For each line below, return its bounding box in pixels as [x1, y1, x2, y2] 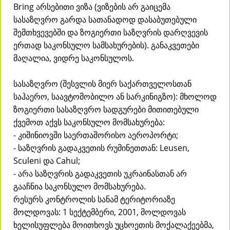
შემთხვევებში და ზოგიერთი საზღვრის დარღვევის [13, 26, 208, 38]
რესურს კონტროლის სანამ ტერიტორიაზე [13, 193, 175, 205]
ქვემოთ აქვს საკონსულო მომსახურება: [13, 116, 165, 128]
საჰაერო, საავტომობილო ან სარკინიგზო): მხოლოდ [13, 90, 217, 102]
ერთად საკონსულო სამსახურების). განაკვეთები [13, 39, 199, 51]
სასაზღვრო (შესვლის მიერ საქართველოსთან [13, 78, 191, 89]
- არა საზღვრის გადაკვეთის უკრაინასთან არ [13, 167, 187, 179]
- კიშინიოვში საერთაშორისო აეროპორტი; [13, 129, 178, 141]
